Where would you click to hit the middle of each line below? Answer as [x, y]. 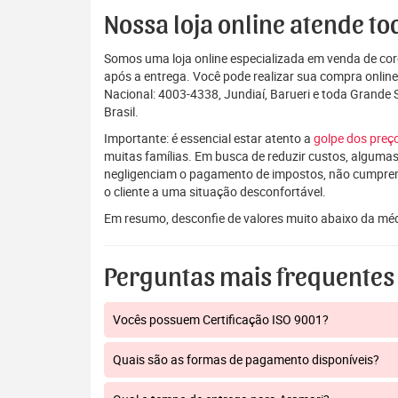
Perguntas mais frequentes [249, 278]
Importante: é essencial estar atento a [209, 138]
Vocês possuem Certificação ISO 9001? [221, 319]
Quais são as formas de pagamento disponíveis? [246, 359]
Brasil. [121, 111]
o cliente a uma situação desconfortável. [215, 191]
